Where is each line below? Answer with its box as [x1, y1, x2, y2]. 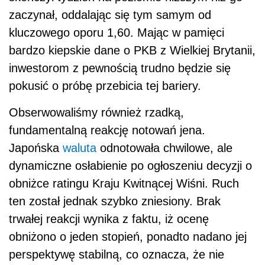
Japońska [9, 141, 63, 154]
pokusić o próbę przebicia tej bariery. [9, 79, 201, 92]
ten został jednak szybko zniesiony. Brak [9, 194, 221, 208]
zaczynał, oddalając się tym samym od [9, 8, 211, 21]
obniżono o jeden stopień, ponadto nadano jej [9, 230, 247, 243]
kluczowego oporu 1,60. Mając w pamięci [9, 25, 224, 39]
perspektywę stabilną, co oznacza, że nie [9, 247, 224, 261]
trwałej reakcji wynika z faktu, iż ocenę [9, 212, 209, 225]
